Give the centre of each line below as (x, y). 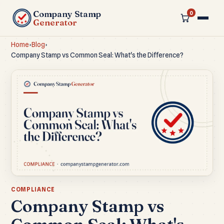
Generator (55, 22)
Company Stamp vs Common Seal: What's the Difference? (97, 55)
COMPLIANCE (33, 190)
